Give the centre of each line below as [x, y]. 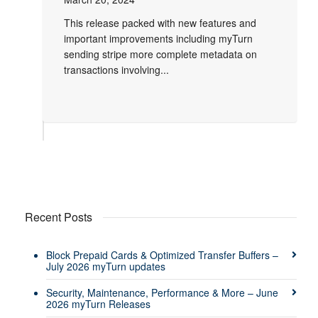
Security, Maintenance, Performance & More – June [162, 293]
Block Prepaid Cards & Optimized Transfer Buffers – [162, 255]
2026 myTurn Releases [98, 304]
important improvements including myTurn [158, 39]
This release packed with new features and [160, 23]
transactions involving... [116, 70]
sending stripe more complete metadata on [160, 54]
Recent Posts [59, 217]
